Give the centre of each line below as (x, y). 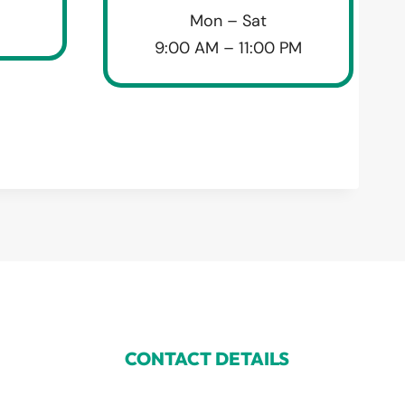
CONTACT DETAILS (207, 358)
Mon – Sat (228, 20)
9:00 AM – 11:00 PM (228, 47)
